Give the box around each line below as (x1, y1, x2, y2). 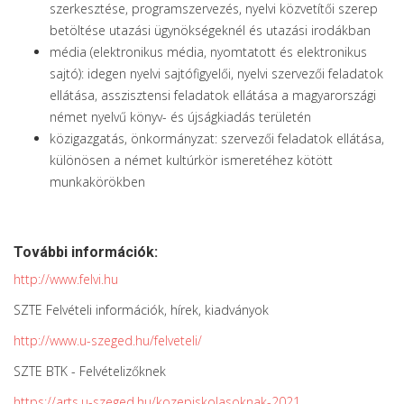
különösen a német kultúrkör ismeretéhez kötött (50, 151, 333, 169)
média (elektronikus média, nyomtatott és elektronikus (50, 43, 367, 60)
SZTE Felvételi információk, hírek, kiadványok (14, 301, 269, 318)
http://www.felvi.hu (14, 271, 118, 288)
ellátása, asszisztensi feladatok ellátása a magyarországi (50, 87, 376, 104)
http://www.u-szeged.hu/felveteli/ (14, 332, 202, 349)
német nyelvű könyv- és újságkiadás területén (50, 108, 311, 125)
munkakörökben (50, 173, 145, 190)
